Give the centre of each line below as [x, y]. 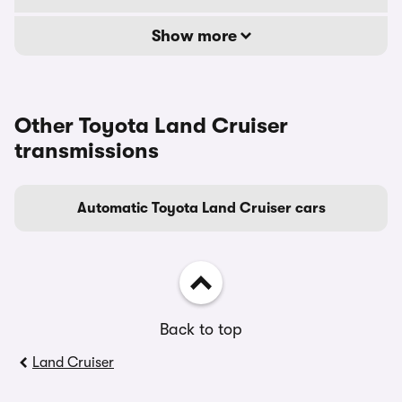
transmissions [87, 151]
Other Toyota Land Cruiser [151, 126]
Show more [196, 36]
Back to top [201, 329]
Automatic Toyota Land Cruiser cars [201, 208]
